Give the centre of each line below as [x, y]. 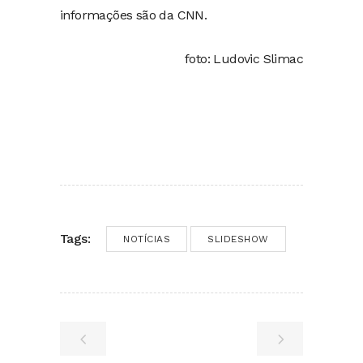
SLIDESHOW [238, 239]
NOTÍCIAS [147, 239]
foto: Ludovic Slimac [244, 58]
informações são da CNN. [134, 15]
